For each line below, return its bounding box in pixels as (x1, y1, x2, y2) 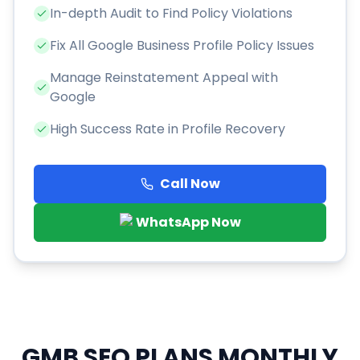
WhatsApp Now (135, 213, 241, 232)
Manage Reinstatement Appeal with (50, 68, 278, 88)
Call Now (159, 174, 220, 194)
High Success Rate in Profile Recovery (50, 120, 285, 139)
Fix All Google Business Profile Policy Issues (50, 36, 314, 55)
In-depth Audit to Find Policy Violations (50, 4, 292, 23)
